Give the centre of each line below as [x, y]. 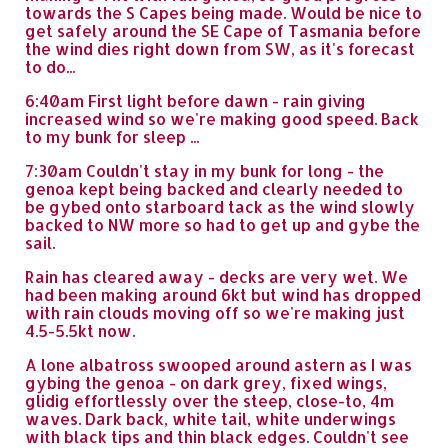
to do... [50, 66]
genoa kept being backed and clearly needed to [214, 188]
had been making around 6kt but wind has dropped [223, 294]
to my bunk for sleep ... [112, 136]
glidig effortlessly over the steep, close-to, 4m [209, 400]
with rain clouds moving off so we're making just [215, 312]
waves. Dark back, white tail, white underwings [210, 418]
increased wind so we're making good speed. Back [222, 118]
